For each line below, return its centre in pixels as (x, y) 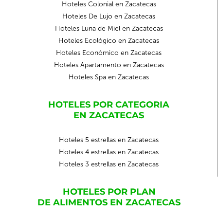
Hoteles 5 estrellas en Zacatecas (109, 140)
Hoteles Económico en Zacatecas (109, 53)
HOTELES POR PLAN (109, 192)
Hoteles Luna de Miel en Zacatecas (109, 28)
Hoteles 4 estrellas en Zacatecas (109, 152)
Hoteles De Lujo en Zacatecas (109, 16)
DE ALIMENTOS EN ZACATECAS (109, 202)
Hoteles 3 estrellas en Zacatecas (109, 164)
